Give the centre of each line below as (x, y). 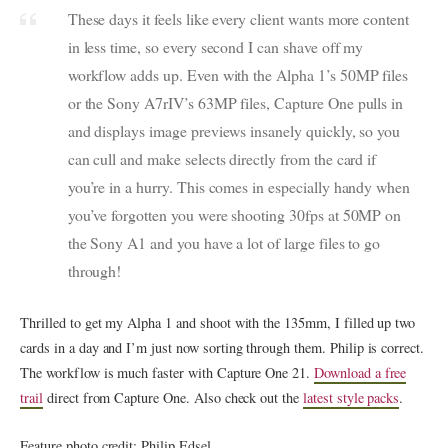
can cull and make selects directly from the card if (222, 158)
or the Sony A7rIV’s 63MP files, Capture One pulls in (235, 102)
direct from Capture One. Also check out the (173, 398)
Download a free (360, 373)
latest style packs (351, 398)
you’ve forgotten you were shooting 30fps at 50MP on (234, 214)
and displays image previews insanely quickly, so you (234, 130)
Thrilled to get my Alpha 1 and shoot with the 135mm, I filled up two (218, 323)
